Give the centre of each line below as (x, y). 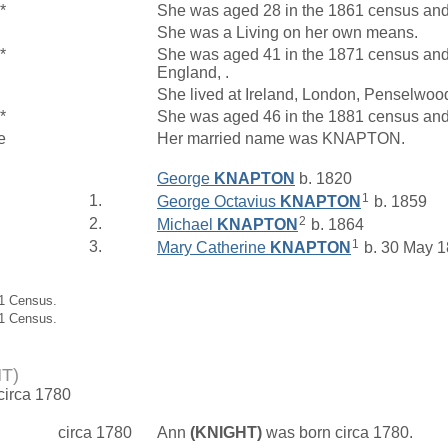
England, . (195, 73)
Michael (187, 224)
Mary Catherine (213, 247)
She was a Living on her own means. (289, 33)
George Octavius (218, 201)
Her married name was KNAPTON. (283, 139)
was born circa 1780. (339, 432)
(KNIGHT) (226, 432)
